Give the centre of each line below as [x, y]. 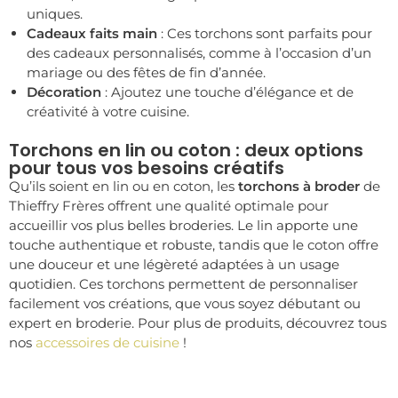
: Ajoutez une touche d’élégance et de [227, 92]
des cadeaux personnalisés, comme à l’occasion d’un [199, 53]
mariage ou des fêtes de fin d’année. [146, 73]
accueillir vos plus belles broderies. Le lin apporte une [183, 225]
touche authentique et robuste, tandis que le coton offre [194, 244]
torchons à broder [299, 186]
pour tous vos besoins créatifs [147, 167]
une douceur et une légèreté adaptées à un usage [174, 264]
